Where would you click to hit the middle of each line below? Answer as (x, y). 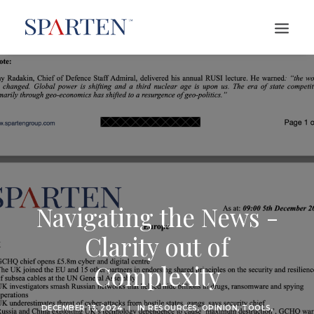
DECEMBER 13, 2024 (82, 308)
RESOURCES (173, 308)
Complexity (157, 276)
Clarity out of (157, 246)
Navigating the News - (157, 217)
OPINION (220, 308)
